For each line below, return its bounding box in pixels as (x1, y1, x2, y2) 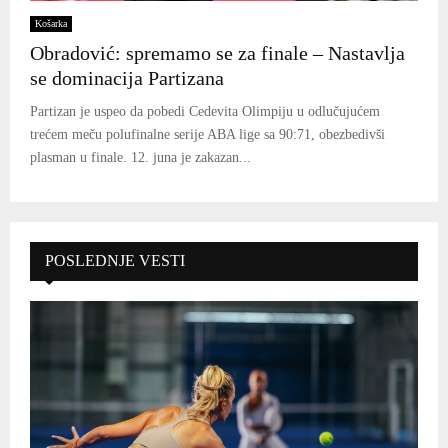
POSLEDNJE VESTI (45, 251, 185, 269)
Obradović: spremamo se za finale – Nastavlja (30, 41, 405, 64)
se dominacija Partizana (30, 66, 224, 89)
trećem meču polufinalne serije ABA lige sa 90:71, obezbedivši (30, 126, 385, 142)
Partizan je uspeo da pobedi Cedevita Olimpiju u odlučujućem (30, 103, 380, 119)
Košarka (35, 17, 67, 29)
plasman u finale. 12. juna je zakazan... (30, 149, 251, 165)
